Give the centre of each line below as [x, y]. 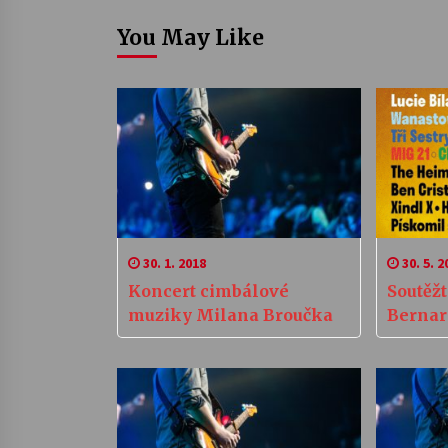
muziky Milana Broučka [230, 314]
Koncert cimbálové [208, 290]
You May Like [190, 37]
